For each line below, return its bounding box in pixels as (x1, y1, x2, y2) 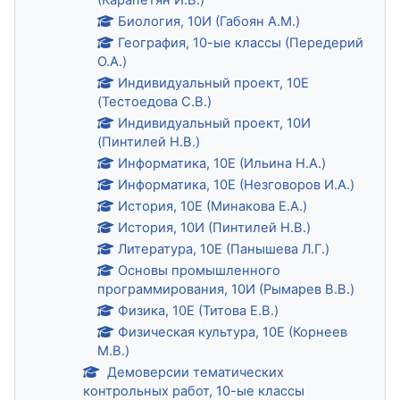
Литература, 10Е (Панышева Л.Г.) (118, 240, 330, 257)
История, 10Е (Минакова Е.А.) (118, 197, 308, 214)
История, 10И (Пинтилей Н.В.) (118, 219, 312, 236)
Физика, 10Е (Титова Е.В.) (118, 302, 279, 319)
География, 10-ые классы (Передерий (118, 34, 364, 51)
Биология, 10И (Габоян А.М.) (118, 12, 301, 29)
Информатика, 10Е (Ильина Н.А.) (118, 154, 327, 171)
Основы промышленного (118, 262, 281, 279)
